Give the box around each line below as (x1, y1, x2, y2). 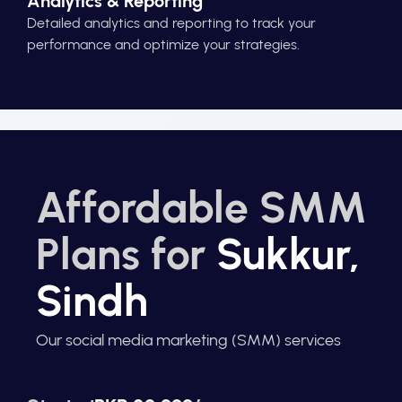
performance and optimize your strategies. (27, 36, 300, 54)
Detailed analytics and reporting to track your (27, 14, 316, 32)
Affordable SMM (36, 180, 367, 233)
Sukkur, (216, 227, 360, 280)
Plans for (36, 227, 216, 280)
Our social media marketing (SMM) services (36, 329, 341, 350)
